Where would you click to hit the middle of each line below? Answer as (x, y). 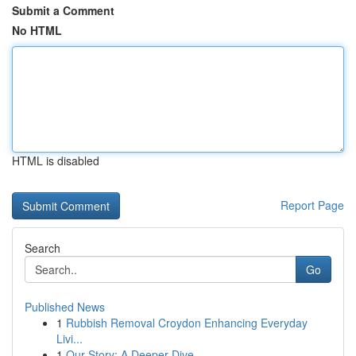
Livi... (70, 339)
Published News (65, 307)
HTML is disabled (56, 161)
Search (43, 248)
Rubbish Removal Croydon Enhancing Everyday (187, 323)
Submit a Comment (63, 10)
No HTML (37, 30)
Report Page (312, 205)
